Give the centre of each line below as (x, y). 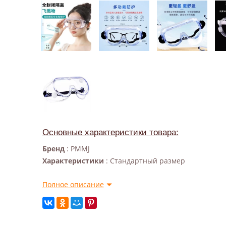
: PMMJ (78, 149)
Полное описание (73, 184)
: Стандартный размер (145, 161)
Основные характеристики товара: (110, 132)
